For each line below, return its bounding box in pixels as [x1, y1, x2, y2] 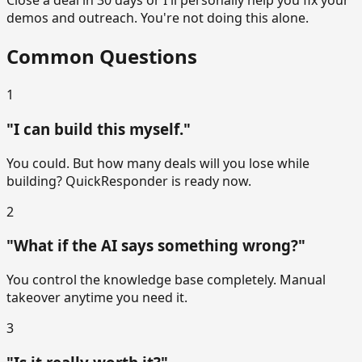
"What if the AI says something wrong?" [6, 235, 305, 256]
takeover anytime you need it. [6, 288, 187, 307]
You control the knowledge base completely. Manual [6, 271, 326, 289]
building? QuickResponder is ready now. [6, 171, 251, 190]
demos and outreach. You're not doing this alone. [6, 9, 309, 27]
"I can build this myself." [6, 118, 191, 139]
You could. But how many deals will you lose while [6, 154, 309, 172]
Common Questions [6, 43, 197, 70]
